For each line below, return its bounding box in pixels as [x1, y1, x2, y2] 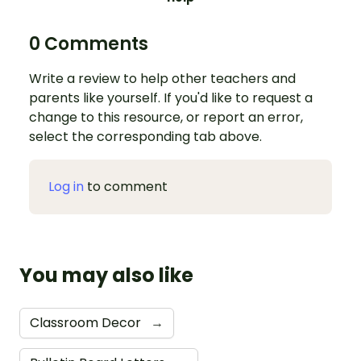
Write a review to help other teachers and [29, 69, 296, 89]
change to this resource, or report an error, [29, 108, 303, 127]
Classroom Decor [30, 313, 144, 333]
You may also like [19, 262, 193, 289]
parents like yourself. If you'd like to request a [29, 89, 313, 108]
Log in [48, 177, 84, 197]
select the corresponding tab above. [29, 127, 262, 147]
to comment [84, 177, 168, 197]
